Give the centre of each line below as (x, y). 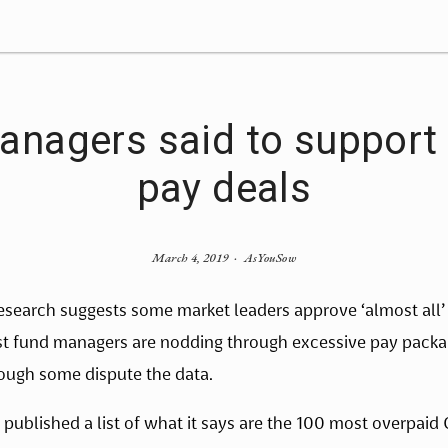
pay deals (224, 188)
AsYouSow (269, 257)
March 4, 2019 (190, 257)
